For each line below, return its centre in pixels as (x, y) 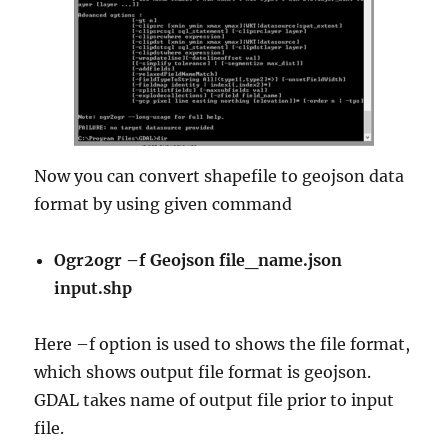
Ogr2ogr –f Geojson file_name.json (198, 259)
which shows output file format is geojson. (203, 371)
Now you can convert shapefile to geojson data (219, 175)
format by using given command (163, 203)
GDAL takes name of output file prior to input (214, 399)
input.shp (93, 287)
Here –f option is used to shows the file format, (222, 343)
